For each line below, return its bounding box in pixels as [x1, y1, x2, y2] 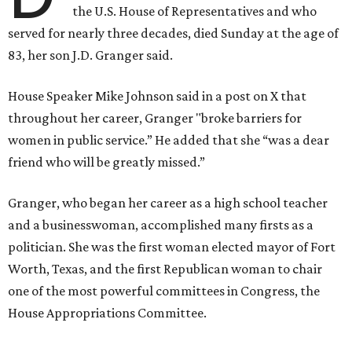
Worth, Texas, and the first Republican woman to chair [8, 260, 322, 277]
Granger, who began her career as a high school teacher [8, 194, 328, 211]
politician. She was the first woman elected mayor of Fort [8, 238, 335, 255]
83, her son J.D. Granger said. [8, 46, 173, 63]
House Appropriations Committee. [8, 304, 207, 321]
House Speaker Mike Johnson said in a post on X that [8, 87, 306, 104]
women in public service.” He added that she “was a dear [8, 131, 329, 148]
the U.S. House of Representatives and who [72, 2, 317, 19]
